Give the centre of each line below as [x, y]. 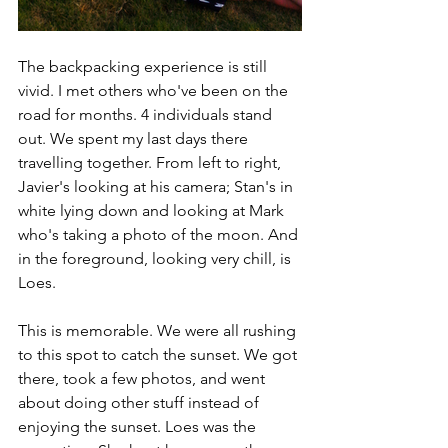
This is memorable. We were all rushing [159, 331]
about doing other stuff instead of [140, 403]
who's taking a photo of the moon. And [160, 235]
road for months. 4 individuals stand [147, 115]
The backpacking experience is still [144, 67]
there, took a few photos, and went [143, 379]
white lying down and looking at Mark [153, 211]
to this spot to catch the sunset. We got [159, 355]
